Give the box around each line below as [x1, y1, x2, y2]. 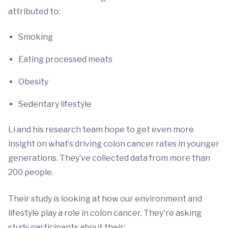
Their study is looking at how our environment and [8, 194, 202, 204]
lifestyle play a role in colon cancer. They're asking [8, 208, 202, 218]
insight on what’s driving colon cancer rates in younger [8, 139, 219, 149]
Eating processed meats [18, 54, 112, 65]
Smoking [18, 32, 53, 42]
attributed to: [8, 7, 60, 17]
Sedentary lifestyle [18, 99, 92, 109]
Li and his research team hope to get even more [8, 125, 194, 135]
